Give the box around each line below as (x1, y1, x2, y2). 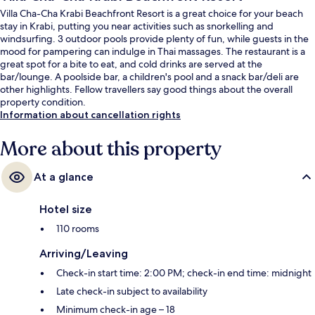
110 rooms (56, 222, 99, 236)
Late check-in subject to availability (56, 285, 207, 298)
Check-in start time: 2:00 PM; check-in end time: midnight (56, 266, 311, 280)
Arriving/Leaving (39, 247, 128, 261)
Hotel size (39, 202, 92, 217)
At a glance (34, 170, 94, 184)
